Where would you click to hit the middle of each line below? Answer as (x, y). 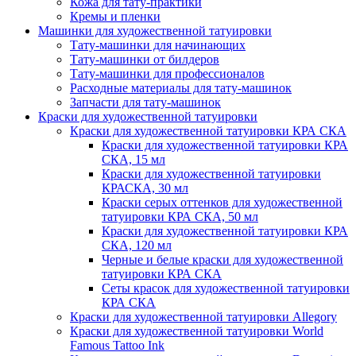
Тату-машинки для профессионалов (167, 73)
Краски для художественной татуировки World (197, 331)
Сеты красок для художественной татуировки (226, 288)
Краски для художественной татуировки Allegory (203, 316)
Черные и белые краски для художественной (222, 259)
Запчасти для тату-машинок (145, 102)
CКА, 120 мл (137, 245)
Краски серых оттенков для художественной (222, 202)
